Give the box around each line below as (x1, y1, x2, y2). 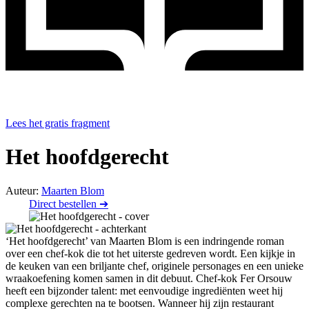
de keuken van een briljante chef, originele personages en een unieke (6, 259, 303, 272)
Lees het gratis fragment (6, 117, 110, 129)
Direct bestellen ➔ (29, 197, 108, 210)
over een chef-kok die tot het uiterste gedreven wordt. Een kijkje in (6, 247, 295, 259)
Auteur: (6, 184, 41, 197)
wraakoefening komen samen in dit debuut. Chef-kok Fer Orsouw (6, 272, 292, 284)
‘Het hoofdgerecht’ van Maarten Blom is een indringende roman (6, 235, 284, 247)
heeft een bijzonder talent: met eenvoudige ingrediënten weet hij (6, 284, 283, 297)
